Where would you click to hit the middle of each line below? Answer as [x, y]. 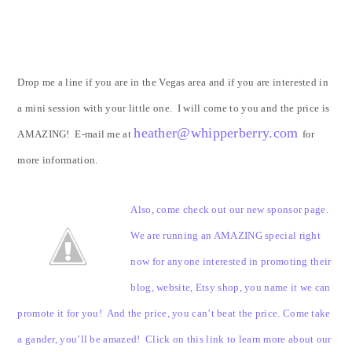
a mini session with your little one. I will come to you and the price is [174, 108]
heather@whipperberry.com [216, 133]
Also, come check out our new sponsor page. [231, 209]
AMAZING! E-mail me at [76, 134]
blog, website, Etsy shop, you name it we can [231, 287]
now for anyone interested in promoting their [231, 261]
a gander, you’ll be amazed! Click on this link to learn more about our [174, 339]
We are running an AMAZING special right [226, 235]
